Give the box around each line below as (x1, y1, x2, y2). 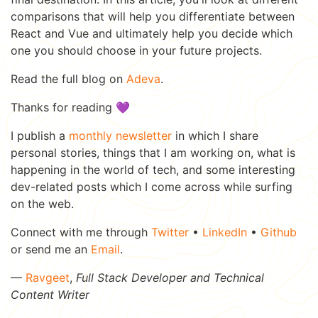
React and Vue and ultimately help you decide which (11, 26, 292, 40)
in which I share (172, 128, 258, 143)
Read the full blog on (11, 71, 126, 86)
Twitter (151, 224, 189, 239)
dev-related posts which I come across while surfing (11, 179, 292, 194)
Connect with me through (11, 224, 151, 239)
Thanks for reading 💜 (11, 99, 130, 114)
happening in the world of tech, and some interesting (11, 162, 295, 177)
